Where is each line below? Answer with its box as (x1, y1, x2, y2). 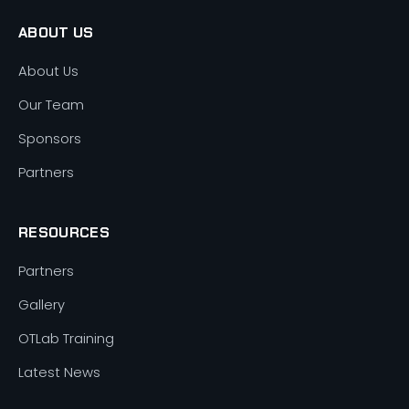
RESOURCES (18, 223, 110, 243)
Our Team (18, 96, 84, 115)
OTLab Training (18, 330, 114, 349)
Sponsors (18, 130, 81, 149)
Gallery (18, 296, 65, 315)
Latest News (18, 363, 100, 383)
